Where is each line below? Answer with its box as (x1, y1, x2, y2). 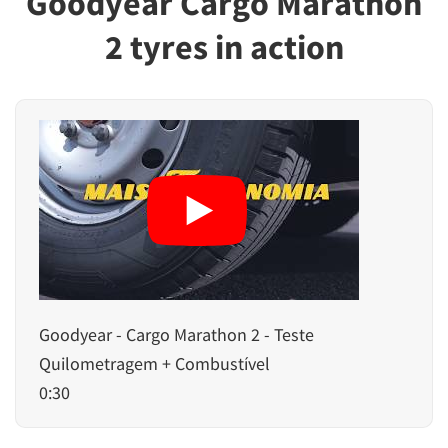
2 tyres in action (104, 26, 344, 68)
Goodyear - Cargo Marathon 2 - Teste (39, 323, 314, 346)
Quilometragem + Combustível (39, 352, 270, 375)
